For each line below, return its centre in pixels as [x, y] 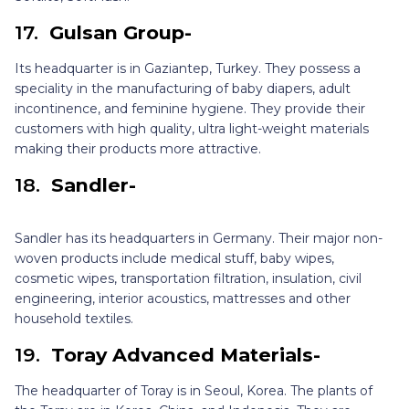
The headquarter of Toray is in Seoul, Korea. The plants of [194, 391]
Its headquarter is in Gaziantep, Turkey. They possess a [188, 69]
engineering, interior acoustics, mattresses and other [183, 299]
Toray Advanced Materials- [186, 355]
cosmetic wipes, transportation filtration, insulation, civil [188, 279]
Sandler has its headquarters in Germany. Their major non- [199, 239]
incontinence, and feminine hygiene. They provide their [190, 109]
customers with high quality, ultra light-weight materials [192, 129]
